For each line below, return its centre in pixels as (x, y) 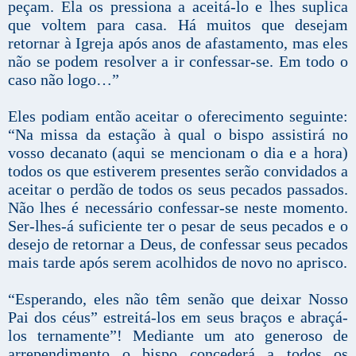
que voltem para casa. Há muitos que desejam (178, 25)
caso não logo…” (64, 80)
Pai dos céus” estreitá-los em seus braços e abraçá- (178, 317)
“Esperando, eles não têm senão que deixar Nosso (178, 299)
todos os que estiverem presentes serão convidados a (178, 171)
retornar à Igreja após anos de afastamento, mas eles (178, 43)
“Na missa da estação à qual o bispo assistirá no (178, 135)
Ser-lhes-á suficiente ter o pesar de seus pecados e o (178, 226)
